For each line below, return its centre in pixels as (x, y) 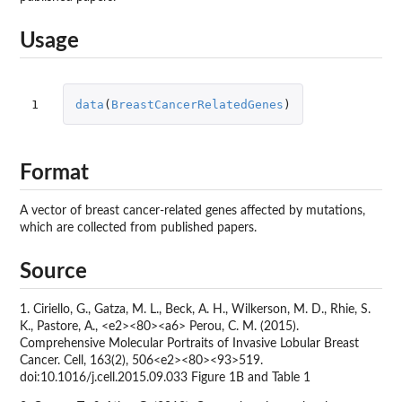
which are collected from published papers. (138, 227)
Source (53, 272)
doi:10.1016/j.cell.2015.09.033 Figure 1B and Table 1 (165, 378)
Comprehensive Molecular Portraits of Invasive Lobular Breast (189, 344)
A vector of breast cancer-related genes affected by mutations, (192, 210)
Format (54, 173)
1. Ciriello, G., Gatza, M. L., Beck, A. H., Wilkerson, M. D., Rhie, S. (195, 310)
